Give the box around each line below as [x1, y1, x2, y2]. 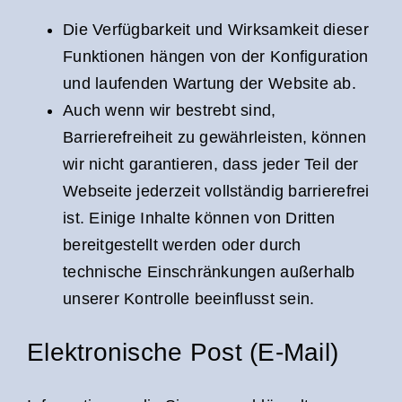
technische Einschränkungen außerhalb [63, 262, 355, 281]
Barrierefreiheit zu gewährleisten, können [63, 127, 367, 146]
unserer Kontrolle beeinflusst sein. [63, 289, 315, 308]
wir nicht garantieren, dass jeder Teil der [63, 154, 359, 173]
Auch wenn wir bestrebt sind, [63, 100, 276, 119]
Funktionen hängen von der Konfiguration [63, 47, 369, 66]
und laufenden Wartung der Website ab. [63, 74, 356, 92]
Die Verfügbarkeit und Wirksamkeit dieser [63, 20, 369, 39]
